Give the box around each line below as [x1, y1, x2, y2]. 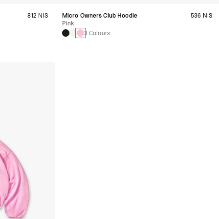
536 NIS [191, 11, 212, 20]
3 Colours [84, 29, 110, 37]
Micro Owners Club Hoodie [62, 11, 137, 20]
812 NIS [27, 11, 48, 20]
